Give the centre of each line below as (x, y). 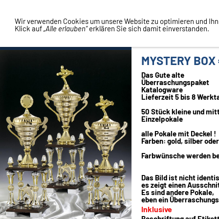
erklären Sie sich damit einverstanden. (148, 28)
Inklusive (156, 209)
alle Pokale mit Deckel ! (178, 133)
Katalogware (162, 89)
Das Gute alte (163, 75)
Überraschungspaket (175, 82)
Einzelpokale (162, 119)
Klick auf (29, 28)
